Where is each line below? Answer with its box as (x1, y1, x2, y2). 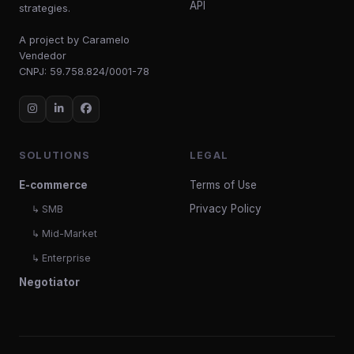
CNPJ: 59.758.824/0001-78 (19, 65, 149, 77)
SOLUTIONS (19, 149, 91, 161)
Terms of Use (190, 178, 257, 191)
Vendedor (19, 49, 66, 62)
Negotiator (19, 275, 80, 288)
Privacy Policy (190, 202, 262, 216)
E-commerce (19, 178, 88, 191)
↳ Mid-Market (32, 228, 97, 240)
